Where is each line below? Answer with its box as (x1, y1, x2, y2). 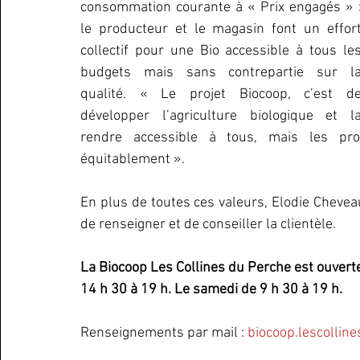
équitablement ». (80, 151, 185, 168)
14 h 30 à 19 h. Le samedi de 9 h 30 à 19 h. (80, 281, 342, 298)
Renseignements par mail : (80, 325, 247, 342)
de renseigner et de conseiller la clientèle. (80, 216, 336, 233)
